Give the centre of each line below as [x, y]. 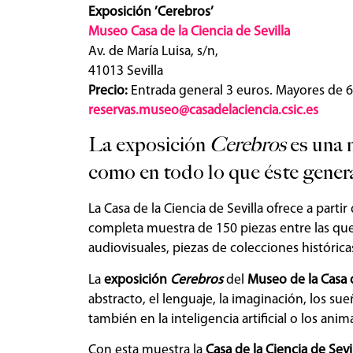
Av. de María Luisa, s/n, [153, 51]
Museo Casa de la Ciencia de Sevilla [189, 32]
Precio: [110, 91]
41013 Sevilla [126, 71]
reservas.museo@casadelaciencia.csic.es [203, 110]
